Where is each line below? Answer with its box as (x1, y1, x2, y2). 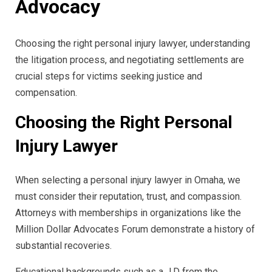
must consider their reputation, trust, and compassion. (15, 190, 242, 202)
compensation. (15, 87, 77, 99)
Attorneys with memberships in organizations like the (15, 206, 241, 219)
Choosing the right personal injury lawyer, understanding (15, 38, 250, 50)
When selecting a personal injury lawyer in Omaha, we (15, 174, 240, 186)
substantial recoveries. (15, 239, 112, 251)
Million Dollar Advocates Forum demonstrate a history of (15, 223, 255, 235)
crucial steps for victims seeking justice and (15, 70, 202, 83)
